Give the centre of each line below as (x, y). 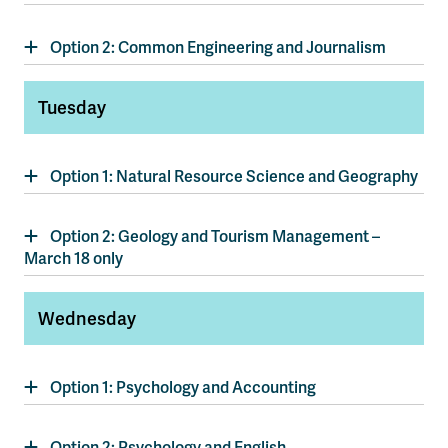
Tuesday (72, 107)
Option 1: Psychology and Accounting (183, 387)
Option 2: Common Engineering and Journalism (218, 47)
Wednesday (87, 318)
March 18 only (73, 258)
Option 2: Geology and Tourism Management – (215, 236)
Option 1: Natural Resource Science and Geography (234, 176)
